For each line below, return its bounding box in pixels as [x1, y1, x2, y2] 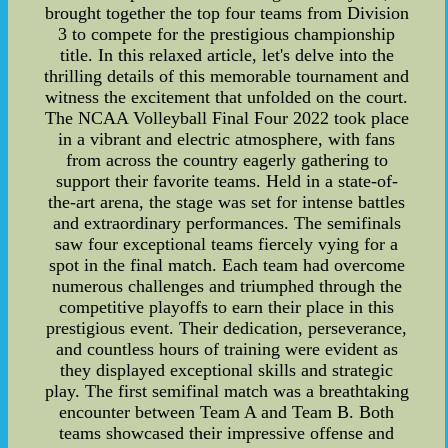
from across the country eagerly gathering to [65, 150, 388, 171]
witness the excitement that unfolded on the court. [45, 87, 409, 108]
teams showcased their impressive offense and [59, 423, 395, 444]
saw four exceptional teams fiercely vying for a [55, 234, 399, 255]
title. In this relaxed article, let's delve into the [59, 45, 394, 66]
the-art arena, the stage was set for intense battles [48, 192, 406, 213]
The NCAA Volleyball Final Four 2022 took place [44, 108, 409, 129]
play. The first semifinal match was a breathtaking [44, 381, 409, 402]
